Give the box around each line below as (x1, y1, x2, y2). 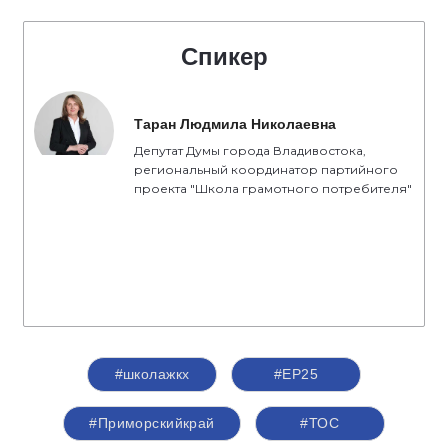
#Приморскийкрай (89, 415, 215, 431)
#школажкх (114, 366, 190, 382)
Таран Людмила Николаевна (134, 116, 336, 132)
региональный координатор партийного (134, 162, 398, 177)
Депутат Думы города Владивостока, (134, 143, 366, 158)
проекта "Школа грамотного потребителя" (134, 181, 412, 196)
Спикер (180, 43, 268, 70)
